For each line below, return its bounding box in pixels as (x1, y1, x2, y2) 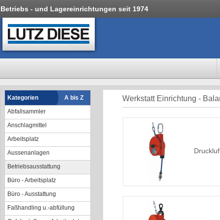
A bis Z (64, 94, 83, 101)
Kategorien (7, 94, 38, 101)
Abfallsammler (7, 108, 46, 115)
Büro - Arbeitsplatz (7, 177, 56, 184)
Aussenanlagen (7, 149, 50, 156)
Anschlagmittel (7, 122, 47, 129)
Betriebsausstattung (7, 163, 60, 170)
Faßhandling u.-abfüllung (7, 204, 75, 211)
